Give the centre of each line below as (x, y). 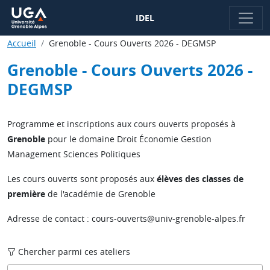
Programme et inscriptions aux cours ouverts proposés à (121, 124)
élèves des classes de (200, 179)
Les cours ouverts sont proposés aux (82, 179)
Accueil (22, 43)
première (26, 194)
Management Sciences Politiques (74, 154)
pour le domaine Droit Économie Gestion (130, 139)
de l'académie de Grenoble (100, 194)
